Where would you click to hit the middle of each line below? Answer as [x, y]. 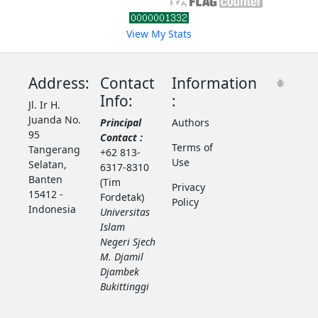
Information [215, 83]
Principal [121, 122]
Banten [45, 179]
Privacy [189, 187]
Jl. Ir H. [44, 104]
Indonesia [52, 209]
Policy [186, 202]
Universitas [125, 212]
